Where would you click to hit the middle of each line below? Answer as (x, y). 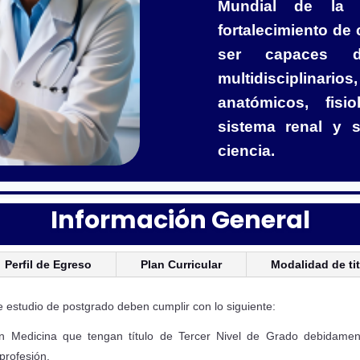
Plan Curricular (182, 264)
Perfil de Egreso (49, 264)
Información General (180, 220)
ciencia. (246, 150)
